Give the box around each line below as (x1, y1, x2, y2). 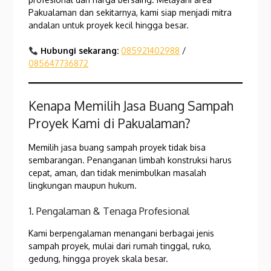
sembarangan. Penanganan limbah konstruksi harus (28, 155, 232, 166)
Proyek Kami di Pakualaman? (28, 115, 191, 132)
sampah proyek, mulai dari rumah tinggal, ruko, (28, 241, 212, 252)
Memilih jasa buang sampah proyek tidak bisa (28, 142, 206, 153)
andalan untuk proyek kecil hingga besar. (28, 20, 189, 31)
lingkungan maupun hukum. (28, 180, 137, 191)
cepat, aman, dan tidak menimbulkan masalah (28, 168, 207, 178)
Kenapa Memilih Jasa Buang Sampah (28, 97, 234, 114)
